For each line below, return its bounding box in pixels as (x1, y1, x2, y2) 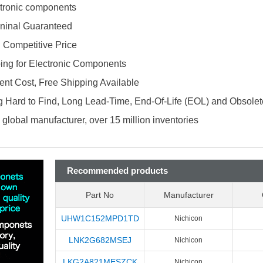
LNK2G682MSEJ (68, 235, 131, 245)
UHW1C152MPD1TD (60, 214, 139, 223)
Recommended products (67, 166, 168, 176)
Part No (86, 190, 114, 200)
